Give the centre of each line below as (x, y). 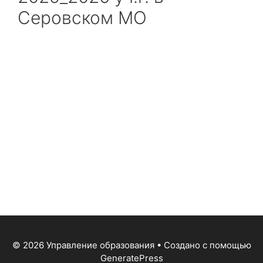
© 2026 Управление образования (83, 245)
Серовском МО (82, 18)
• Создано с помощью (203, 245)
